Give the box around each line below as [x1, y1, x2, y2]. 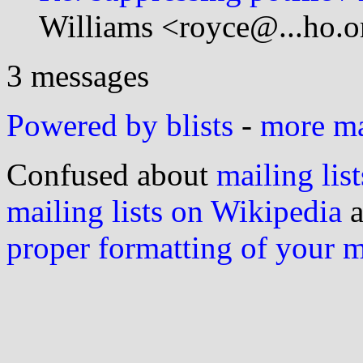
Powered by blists [6, 107, 233, 143]
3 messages [6, 58, 149, 93]
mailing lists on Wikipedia [6, 193, 342, 228]
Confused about [6, 156, 216, 192]
